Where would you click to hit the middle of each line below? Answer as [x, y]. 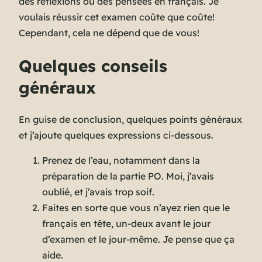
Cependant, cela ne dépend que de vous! [109, 33]
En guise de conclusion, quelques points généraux [130, 119]
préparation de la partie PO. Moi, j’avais [128, 176]
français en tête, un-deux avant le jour [126, 223]
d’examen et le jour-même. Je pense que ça [138, 239]
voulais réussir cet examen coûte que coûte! [117, 17]
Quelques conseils [93, 65]
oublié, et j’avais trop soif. [98, 192]
